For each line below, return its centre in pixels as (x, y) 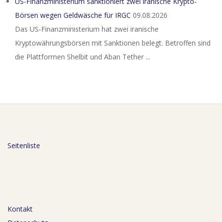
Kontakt (20, 209)
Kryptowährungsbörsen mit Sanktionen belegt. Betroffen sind (113, 43)
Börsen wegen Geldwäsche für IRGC (73, 15)
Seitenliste (24, 145)
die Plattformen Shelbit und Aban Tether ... (83, 57)
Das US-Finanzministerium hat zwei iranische (87, 29)
